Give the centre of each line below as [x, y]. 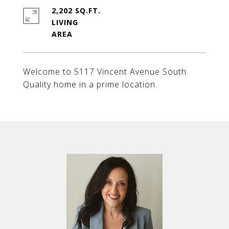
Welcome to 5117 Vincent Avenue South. [106, 72]
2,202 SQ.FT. [76, 10]
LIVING [65, 22]
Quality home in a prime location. [90, 84]
